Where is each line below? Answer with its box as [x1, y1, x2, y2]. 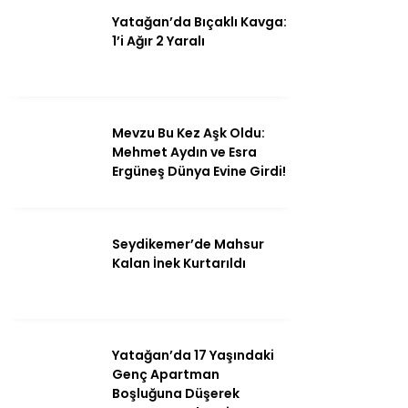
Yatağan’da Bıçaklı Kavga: [112, 12, 287, 31]
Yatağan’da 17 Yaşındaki [112, 345, 274, 364]
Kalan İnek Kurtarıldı [112, 253, 246, 272]
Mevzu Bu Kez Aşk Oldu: [112, 123, 265, 142]
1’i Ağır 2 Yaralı [112, 31, 205, 50]
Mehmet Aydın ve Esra [112, 142, 257, 161]
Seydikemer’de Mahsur [112, 234, 264, 253]
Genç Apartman [112, 364, 219, 383]
